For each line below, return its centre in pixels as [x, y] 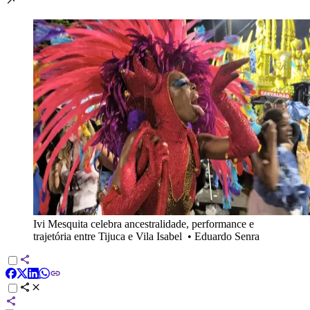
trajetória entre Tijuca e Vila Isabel [108, 236]
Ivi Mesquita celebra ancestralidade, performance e [144, 224]
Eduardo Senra [227, 236]
